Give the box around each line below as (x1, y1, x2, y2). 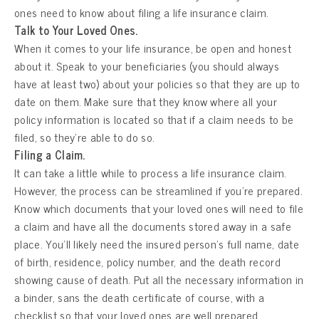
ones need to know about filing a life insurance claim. (14, 2, 269, 21)
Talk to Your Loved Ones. (14, 20, 138, 39)
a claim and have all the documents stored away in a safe (14, 216, 291, 235)
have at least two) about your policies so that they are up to (14, 73, 300, 93)
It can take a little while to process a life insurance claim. (14, 162, 287, 182)
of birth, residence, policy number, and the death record (14, 251, 281, 271)
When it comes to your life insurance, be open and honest (14, 38, 291, 57)
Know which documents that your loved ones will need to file (14, 198, 303, 217)
